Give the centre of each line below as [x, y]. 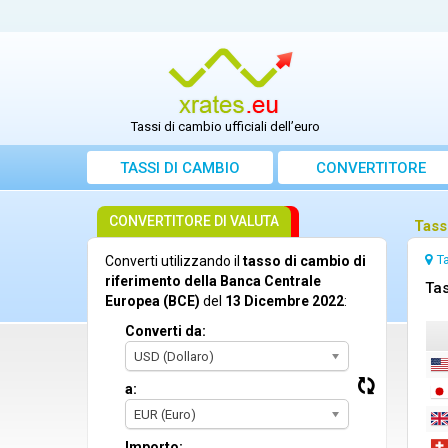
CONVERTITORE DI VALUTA [194, 221]
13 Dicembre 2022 [284, 301]
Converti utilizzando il [174, 261]
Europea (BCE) [152, 301]
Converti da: [165, 331]
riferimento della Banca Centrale [213, 281]
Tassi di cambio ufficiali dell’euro [226, 127]
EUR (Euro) [165, 415]
